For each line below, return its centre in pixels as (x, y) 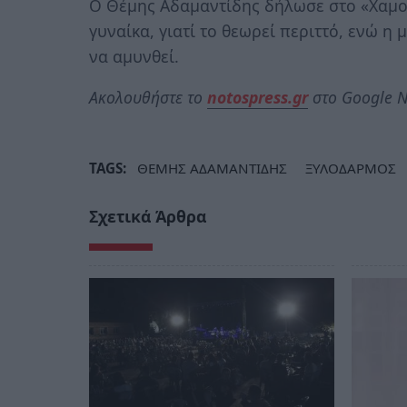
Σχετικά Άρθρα (148, 217)
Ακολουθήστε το (148, 98)
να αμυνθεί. (134, 56)
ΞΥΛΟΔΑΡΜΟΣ (351, 169)
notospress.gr (258, 98)
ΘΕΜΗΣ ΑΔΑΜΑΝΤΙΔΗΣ (212, 169)
